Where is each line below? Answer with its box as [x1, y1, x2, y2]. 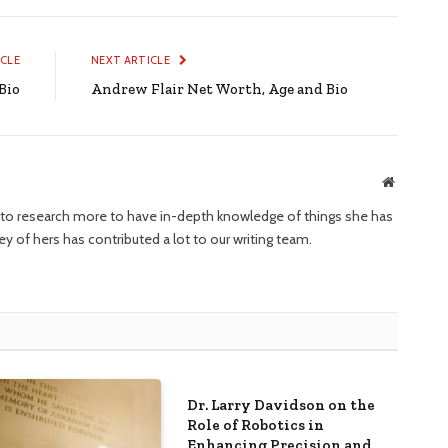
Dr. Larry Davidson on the [186, 395, 375, 414]
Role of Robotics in [186, 415, 324, 434]
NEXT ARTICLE [91, 52, 173, 67]
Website [393, 173, 438, 188]
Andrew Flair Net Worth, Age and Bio [91, 79, 348, 98]
